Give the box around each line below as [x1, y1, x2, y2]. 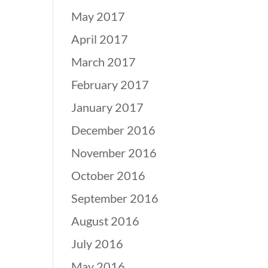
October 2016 [71, 168, 146, 182]
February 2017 [71, 77, 150, 92]
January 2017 [71, 100, 144, 114]
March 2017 [71, 54, 136, 69]
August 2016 [71, 214, 140, 228]
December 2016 [71, 123, 156, 137]
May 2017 [71, 9, 126, 23]
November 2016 [71, 145, 157, 160]
